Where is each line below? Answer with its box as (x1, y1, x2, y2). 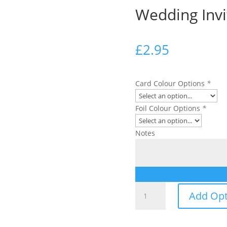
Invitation (134, 194, 167, 204)
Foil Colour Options (135, 103, 202, 113)
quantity (134, 206, 163, 216)
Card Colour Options (135, 79, 207, 89)
